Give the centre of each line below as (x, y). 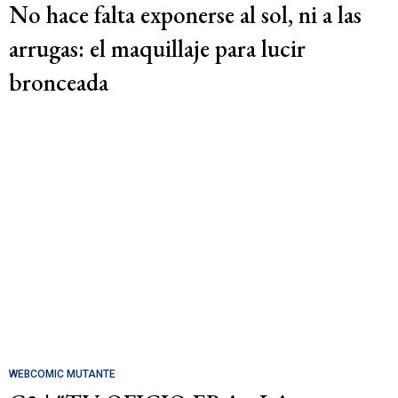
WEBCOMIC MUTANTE (62, 374)
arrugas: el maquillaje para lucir (157, 49)
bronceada (59, 83)
